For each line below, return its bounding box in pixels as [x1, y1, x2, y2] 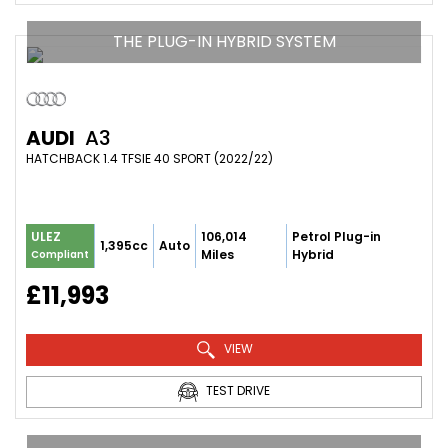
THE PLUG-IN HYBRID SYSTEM [112, 29, 336, 53]
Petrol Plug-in [291, 227, 381, 245]
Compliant [31, 247, 89, 263]
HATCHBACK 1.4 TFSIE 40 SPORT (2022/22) [26, 149, 273, 167]
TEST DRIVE [203, 381, 270, 399]
